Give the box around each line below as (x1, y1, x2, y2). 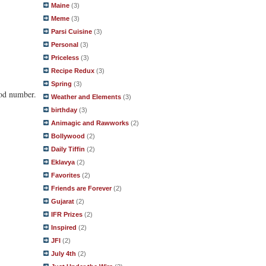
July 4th (51, 250, 76, 257)
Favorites (51, 172, 80, 179)
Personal (51, 41, 78, 48)
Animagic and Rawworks (51, 119, 129, 126)
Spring (51, 80, 72, 87)
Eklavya (51, 159, 75, 166)
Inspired (51, 224, 77, 231)
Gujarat (51, 198, 74, 205)
